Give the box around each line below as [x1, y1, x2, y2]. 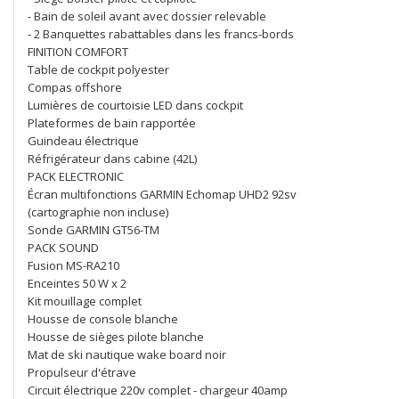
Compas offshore [28, 79, 122, 95]
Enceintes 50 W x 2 [28, 275, 126, 291]
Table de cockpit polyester [28, 61, 169, 77]
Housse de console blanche [28, 311, 178, 327]
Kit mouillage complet [28, 293, 142, 309]
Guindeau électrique [28, 133, 139, 149]
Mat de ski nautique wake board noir [28, 346, 226, 362]
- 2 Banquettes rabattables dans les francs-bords [28, 26, 294, 42]
